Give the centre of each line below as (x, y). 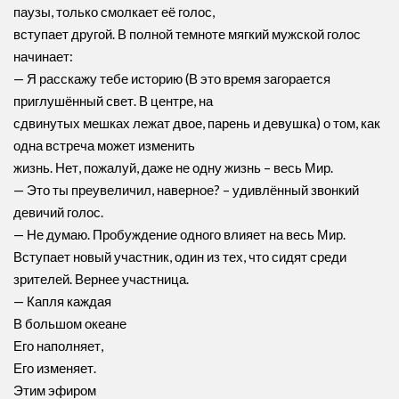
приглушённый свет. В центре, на (113, 101)
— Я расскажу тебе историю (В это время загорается (172, 78)
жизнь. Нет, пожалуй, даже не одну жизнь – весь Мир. (173, 167)
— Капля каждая (62, 301)
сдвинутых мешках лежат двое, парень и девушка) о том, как (197, 123)
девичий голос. (58, 212)
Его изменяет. (55, 368)
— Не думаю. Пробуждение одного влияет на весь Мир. (179, 234)
